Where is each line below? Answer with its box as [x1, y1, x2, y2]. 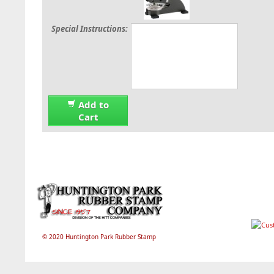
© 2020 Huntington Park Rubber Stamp [42, 232, 156, 241]
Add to [78, 98, 109, 111]
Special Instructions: [51, 23, 128, 34]
